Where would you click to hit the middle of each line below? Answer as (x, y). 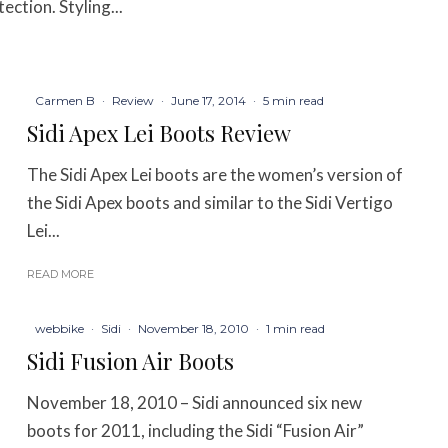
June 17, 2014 (209, 101)
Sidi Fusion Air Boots (131, 360)
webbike (60, 328)
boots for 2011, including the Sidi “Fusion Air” (196, 430)
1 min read (296, 328)
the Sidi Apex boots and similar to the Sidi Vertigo (210, 203)
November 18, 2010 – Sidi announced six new (195, 402)
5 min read (294, 101)
